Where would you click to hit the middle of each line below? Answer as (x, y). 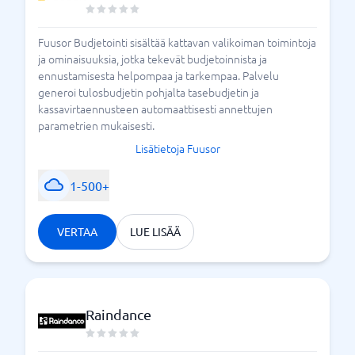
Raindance (118, 314)
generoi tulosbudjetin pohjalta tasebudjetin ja (149, 92)
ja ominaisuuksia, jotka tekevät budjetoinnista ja (153, 58)
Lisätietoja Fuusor (177, 148)
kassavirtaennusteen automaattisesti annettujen (155, 108)
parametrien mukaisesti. (96, 125)
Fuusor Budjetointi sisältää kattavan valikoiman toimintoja (177, 42)
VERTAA (77, 231)
